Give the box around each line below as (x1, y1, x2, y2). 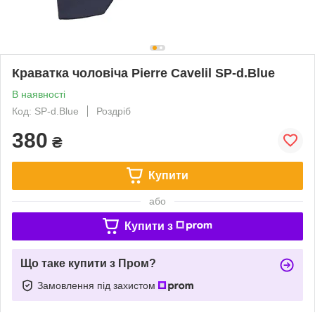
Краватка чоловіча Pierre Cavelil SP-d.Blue (12, 65, 275, 80)
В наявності (12, 88, 65, 100)
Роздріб (96, 105, 131, 117)
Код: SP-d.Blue (12, 105, 79, 117)
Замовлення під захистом (37, 279, 158, 291)
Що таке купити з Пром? (20, 257, 156, 269)
